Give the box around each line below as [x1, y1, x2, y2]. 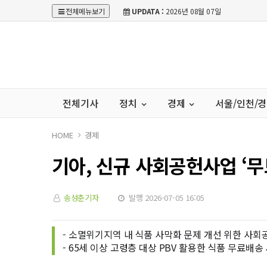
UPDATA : [132, 6, 164, 16]
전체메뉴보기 [66, 6, 105, 16]
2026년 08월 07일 [163, 6, 221, 16]
